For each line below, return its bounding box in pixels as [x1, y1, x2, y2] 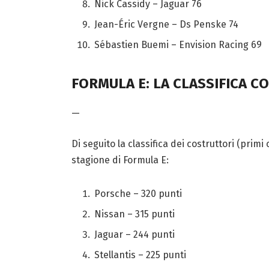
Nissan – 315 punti [94, 208, 175, 220]
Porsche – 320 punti [94, 188, 182, 200]
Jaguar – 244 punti [94, 229, 175, 241]
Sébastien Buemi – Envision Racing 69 [94, 39, 262, 51]
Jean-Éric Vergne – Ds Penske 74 [94, 19, 241, 31]
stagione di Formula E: [71, 154, 169, 166]
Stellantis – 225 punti [94, 249, 186, 261]
